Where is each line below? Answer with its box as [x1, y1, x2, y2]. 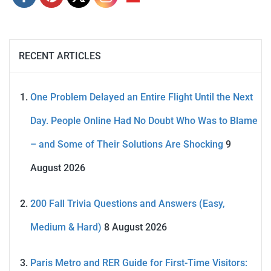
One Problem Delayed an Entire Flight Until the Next [30, 91, 253, 103]
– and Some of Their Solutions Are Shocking [30, 138, 223, 150]
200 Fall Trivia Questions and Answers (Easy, [30, 197, 225, 209]
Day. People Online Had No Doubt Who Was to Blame [30, 114, 258, 126]
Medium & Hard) [30, 221, 102, 233]
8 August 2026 [104, 221, 167, 233]
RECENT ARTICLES [19, 50, 101, 62]
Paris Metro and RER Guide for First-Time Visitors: [30, 256, 247, 269]
